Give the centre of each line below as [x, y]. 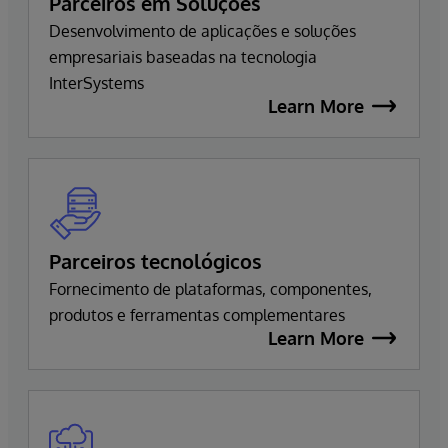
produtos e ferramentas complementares [197, 314]
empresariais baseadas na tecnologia [183, 56]
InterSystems [96, 82]
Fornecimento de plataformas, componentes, [210, 288]
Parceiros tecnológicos [155, 260]
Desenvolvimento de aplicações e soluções [202, 30]
